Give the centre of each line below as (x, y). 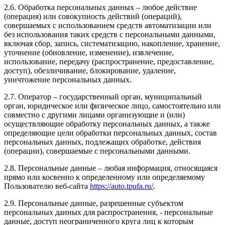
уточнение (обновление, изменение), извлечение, (89, 52)
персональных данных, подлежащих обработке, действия (102, 142)
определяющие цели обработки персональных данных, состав (110, 133)
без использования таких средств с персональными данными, (110, 34)
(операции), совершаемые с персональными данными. (97, 151)
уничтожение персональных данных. (68, 79)
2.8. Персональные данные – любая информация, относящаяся (111, 168)
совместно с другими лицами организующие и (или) (94, 115)
